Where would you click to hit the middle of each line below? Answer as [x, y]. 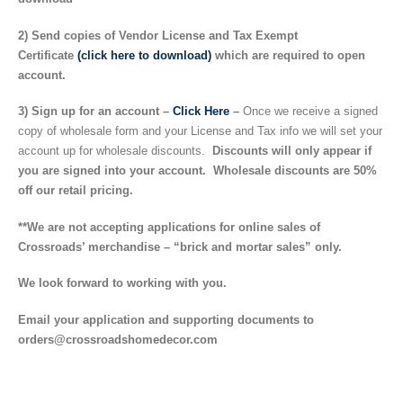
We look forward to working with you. [122, 283]
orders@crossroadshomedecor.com [120, 339]
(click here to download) [144, 55]
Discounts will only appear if [288, 151]
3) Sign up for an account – [95, 112]
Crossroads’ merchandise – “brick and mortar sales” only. [180, 246]
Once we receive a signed [310, 112]
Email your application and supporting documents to [166, 319]
